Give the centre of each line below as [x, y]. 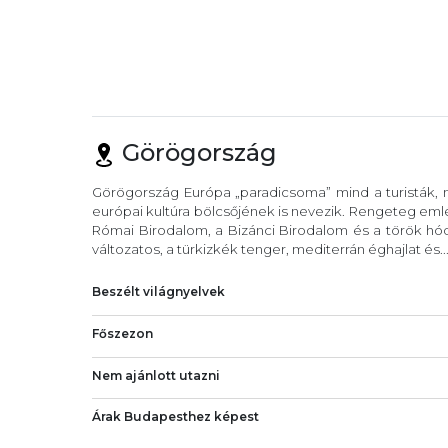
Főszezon [122, 333]
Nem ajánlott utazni [156, 375]
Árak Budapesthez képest [175, 417]
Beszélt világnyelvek [158, 291]
